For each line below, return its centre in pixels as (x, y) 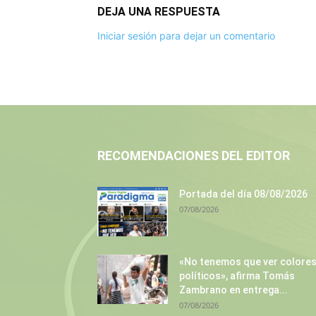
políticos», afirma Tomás (237, 276)
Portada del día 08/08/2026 (243, 194)
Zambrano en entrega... (233, 290)
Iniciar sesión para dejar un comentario (186, 36)
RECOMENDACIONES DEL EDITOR (194, 156)
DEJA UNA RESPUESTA (159, 12)
